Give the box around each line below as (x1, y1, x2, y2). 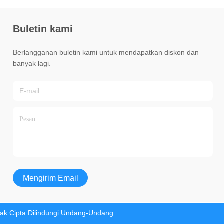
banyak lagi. (13, 59, 51, 67)
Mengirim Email (22, 173, 78, 182)
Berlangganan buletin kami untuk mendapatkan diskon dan (13, 48, 199, 56)
